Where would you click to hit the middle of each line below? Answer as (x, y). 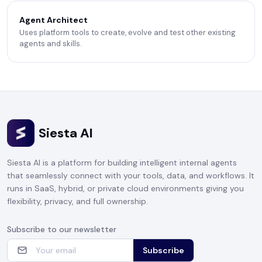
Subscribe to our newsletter (62, 230)
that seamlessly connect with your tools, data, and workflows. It (131, 176)
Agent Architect (54, 20)
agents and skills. (51, 44)
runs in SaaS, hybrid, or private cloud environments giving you (125, 189)
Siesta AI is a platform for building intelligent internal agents (122, 163)
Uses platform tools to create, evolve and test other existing (127, 32)
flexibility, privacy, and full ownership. (77, 201)
